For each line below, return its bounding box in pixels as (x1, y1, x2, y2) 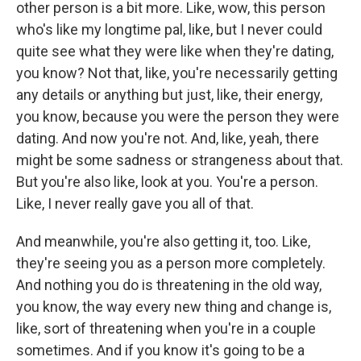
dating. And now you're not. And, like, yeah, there (16, 130, 319, 147)
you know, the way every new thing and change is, (16, 298, 331, 315)
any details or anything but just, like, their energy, (16, 86, 322, 103)
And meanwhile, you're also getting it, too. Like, (16, 233, 310, 250)
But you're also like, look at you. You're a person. (16, 173, 318, 190)
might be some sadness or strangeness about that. (16, 151, 343, 168)
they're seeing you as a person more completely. (16, 255, 326, 272)
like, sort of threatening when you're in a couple (16, 320, 316, 337)
